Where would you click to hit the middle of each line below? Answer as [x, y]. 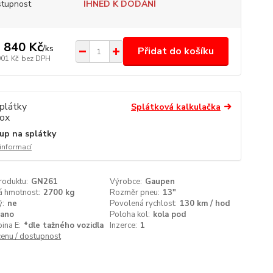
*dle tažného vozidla [63, 225]
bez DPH [36, 58]
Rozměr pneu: [135, 193]
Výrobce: [126, 182]
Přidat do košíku [175, 51]
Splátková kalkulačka [175, 107]
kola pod [170, 214]
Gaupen [160, 182]
